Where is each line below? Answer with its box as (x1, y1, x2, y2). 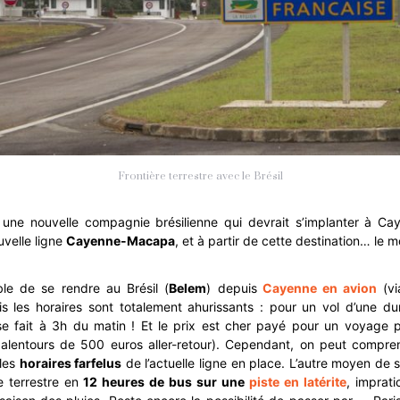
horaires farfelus (19, 354, 122, 371)
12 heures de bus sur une (79, 373, 249, 389)
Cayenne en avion (256, 279, 383, 296)
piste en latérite (249, 373, 346, 389)
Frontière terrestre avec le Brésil (117, 169, 283, 183)
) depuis (206, 279, 257, 296)
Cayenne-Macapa (66, 232, 175, 248)
